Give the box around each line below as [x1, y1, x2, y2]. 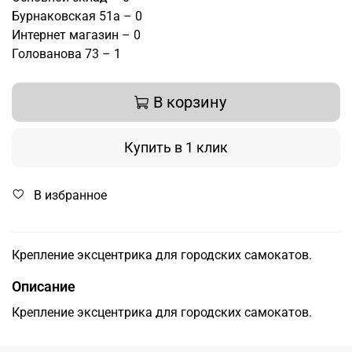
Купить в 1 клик [124, 139, 228, 156]
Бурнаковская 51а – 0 [12, 9, 142, 24]
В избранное [34, 188, 107, 203]
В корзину [153, 93, 226, 112]
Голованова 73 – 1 [12, 46, 121, 62]
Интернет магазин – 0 [12, 27, 141, 43]
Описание [12, 278, 75, 295]
